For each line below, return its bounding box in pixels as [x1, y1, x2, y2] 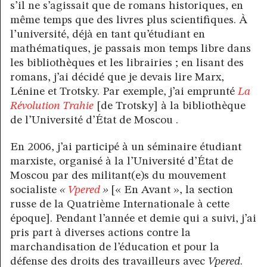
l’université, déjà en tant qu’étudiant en [10, 28, 205, 41]
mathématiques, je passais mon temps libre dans [10, 42, 251, 55]
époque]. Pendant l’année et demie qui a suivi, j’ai [10, 213, 256, 225]
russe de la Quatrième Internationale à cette [10, 198, 229, 211]
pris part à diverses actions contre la [10, 227, 191, 240]
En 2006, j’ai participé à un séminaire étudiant [10, 141, 241, 154]
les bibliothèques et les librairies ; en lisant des [10, 57, 244, 69]
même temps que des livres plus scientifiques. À [10, 14, 247, 26]
